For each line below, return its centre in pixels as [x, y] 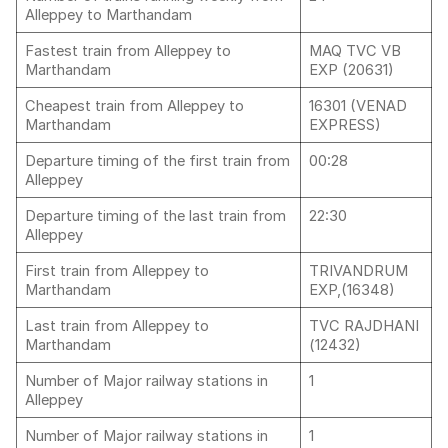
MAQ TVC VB [355, 51]
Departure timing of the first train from [157, 161]
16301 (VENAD [358, 106]
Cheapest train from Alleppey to [134, 106]
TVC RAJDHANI [364, 326]
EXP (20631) [351, 70]
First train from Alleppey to [117, 271]
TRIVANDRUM [358, 271]
